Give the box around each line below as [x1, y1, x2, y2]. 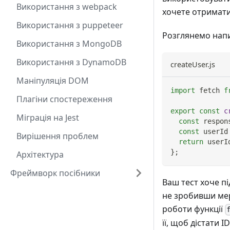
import [170, 86, 195, 95]
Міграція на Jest [16, 112, 79, 123]
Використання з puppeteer [16, 20, 123, 31]
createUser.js [170, 60, 215, 70]
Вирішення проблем [16, 130, 99, 142]
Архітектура [16, 149, 64, 160]
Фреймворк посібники [10, 167, 100, 179]
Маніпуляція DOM [16, 75, 89, 86]
